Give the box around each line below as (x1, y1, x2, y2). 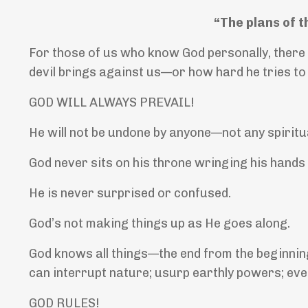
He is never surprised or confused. (29, 186, 231, 201)
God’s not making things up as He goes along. (29, 216, 290, 232)
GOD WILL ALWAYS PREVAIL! (29, 95, 195, 111)
